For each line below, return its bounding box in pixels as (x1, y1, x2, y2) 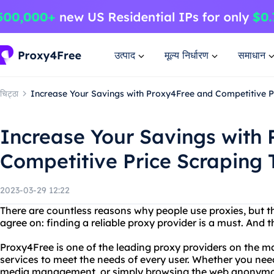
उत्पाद (114, 48, 135, 61)
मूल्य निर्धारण (165, 48, 209, 61)
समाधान (238, 48, 265, 61)
